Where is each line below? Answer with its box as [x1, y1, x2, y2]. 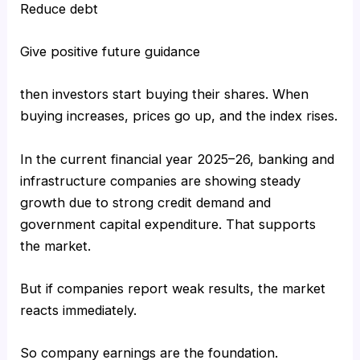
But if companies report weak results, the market [20, 280, 326, 297]
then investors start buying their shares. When [20, 86, 309, 103]
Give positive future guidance [20, 43, 201, 60]
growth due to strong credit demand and [20, 194, 272, 211]
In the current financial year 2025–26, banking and [20, 150, 335, 167]
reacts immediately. [20, 301, 137, 318]
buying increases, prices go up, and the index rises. [20, 108, 338, 125]
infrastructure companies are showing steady [20, 172, 301, 189]
